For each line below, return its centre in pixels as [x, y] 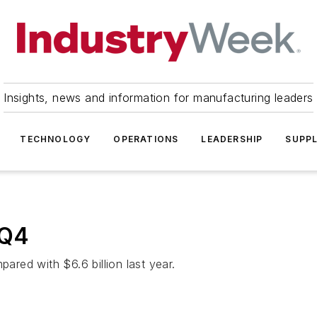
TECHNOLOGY [56, 139]
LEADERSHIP [232, 139]
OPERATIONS [146, 139]
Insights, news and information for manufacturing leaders [158, 98]
